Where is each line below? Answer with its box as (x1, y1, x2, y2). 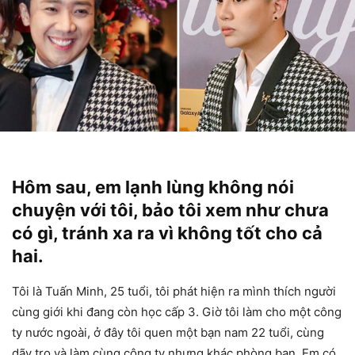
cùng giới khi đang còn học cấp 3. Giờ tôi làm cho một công (12, 304, 342, 320)
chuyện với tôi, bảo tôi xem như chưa (12, 200, 329, 221)
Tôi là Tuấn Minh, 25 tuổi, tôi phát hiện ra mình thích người (12, 284, 336, 300)
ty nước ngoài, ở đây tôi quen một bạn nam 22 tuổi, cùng (12, 325, 324, 341)
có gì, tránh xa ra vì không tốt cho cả (12, 223, 323, 244)
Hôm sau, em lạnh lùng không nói (12, 177, 294, 198)
